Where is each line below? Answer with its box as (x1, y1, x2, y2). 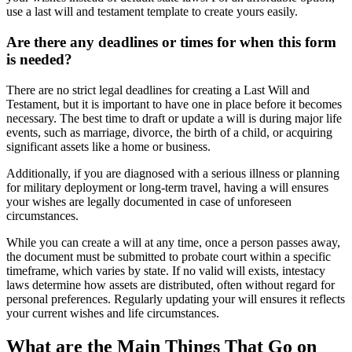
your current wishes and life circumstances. (6, 306, 219, 320)
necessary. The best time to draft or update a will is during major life (6, 111, 342, 125)
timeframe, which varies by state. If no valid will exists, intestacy (6, 263, 325, 277)
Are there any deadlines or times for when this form (6, 34, 336, 51)
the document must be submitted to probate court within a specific (6, 249, 331, 263)
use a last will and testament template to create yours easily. (6, 5, 298, 19)
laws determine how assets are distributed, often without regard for (6, 277, 335, 291)
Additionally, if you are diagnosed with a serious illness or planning (6, 166, 339, 180)
